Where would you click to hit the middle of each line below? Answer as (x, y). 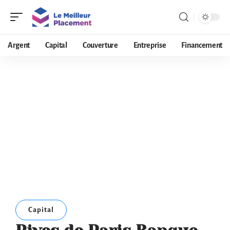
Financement (202, 45)
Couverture (100, 45)
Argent (19, 45)
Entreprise (150, 45)
